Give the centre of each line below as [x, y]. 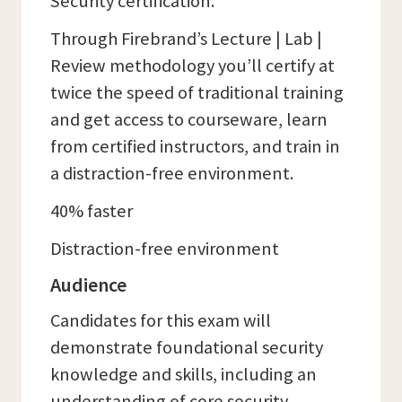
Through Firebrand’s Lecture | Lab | [186, 39]
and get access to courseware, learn [189, 119]
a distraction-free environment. [172, 173]
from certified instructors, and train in [195, 146]
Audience [88, 284]
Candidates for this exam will [161, 320]
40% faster [92, 211]
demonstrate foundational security [187, 347]
